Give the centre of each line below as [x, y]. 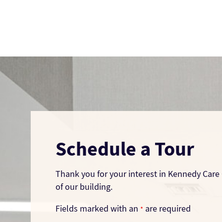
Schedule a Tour [125, 149]
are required [167, 208]
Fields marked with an [98, 208]
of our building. [84, 187]
